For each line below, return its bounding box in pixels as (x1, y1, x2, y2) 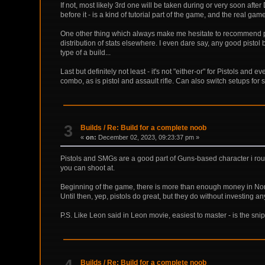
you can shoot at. (60, 164, 115, 173)
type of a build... (60, 48, 111, 57)
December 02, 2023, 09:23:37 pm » (96, 134, 200, 141)
